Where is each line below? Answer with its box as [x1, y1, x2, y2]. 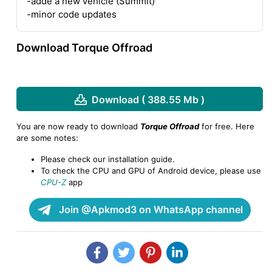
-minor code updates [27, 8, 117, 21]
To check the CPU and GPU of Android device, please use [41, 165, 261, 175]
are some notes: [16, 132, 78, 143]
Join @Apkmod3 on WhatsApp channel [56, 203, 243, 216]
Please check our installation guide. [41, 154, 175, 164]
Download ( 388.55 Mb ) [92, 93, 205, 106]
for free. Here [199, 121, 254, 131]
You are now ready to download [16, 121, 140, 131]
